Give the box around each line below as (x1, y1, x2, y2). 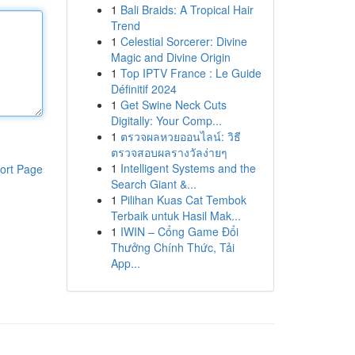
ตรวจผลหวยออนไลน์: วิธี (120, 128, 241, 144)
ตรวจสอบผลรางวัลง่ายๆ (110, 144, 227, 160)
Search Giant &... (110, 176, 197, 192)
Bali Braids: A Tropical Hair (120, 2, 254, 17)
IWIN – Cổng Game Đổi (120, 223, 239, 239)
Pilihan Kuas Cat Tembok (120, 192, 246, 208)
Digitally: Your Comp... (110, 113, 222, 128)
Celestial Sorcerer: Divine (120, 33, 247, 49)
